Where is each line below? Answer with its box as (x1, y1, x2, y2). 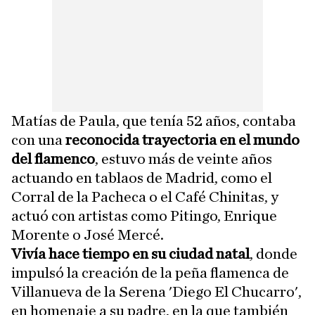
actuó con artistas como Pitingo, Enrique (11, 208, 277, 224)
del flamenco (11, 151, 95, 167)
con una (11, 132, 65, 148)
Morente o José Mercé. (11, 227, 164, 243)
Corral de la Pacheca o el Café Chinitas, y (11, 189, 278, 205)
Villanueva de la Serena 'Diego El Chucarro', (11, 284, 302, 300)
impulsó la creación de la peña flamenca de (11, 265, 289, 281)
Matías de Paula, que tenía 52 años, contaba (11, 113, 296, 129)
